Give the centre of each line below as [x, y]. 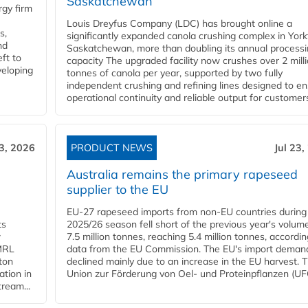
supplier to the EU [118, 190]
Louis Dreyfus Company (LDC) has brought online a [179, 24]
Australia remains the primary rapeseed [182, 175]
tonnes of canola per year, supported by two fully [175, 73]
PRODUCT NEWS [112, 148]
